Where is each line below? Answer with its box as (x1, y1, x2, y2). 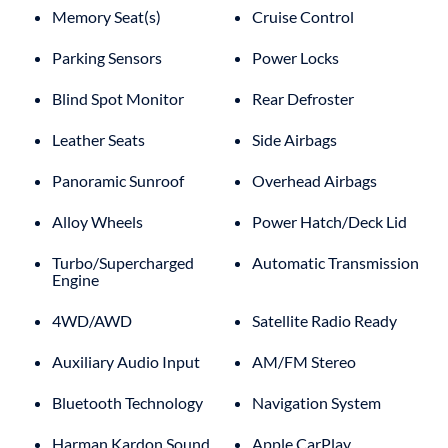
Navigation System (252, 392, 381, 412)
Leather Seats (52, 129, 145, 149)
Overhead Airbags (252, 170, 377, 190)
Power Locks (252, 47, 339, 67)
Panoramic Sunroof (52, 170, 184, 190)
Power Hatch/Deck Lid (252, 211, 407, 231)
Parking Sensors (52, 47, 162, 67)
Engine (52, 269, 99, 289)
